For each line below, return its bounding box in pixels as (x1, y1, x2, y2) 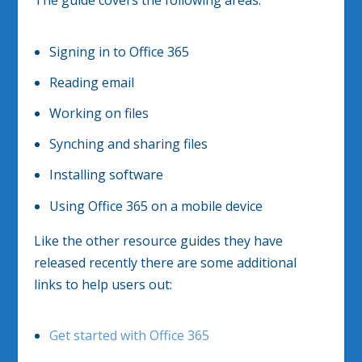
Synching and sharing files (48, 135, 208, 154)
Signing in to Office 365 (48, 42, 189, 61)
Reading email (48, 73, 134, 91)
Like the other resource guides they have (34, 231, 284, 250)
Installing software (48, 166, 163, 184)
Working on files (48, 104, 149, 123)
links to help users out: (34, 275, 173, 293)
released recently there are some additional (34, 253, 297, 271)
